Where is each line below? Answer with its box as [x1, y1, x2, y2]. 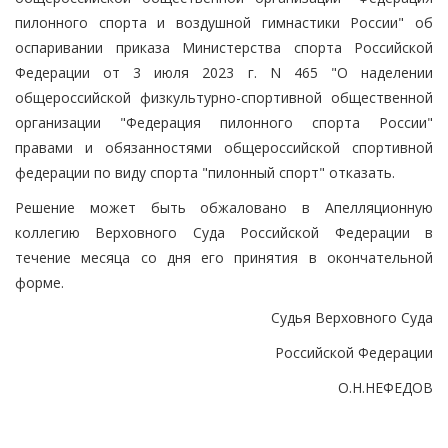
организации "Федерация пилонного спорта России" [15, 112, 433, 132]
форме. [15, 272, 64, 292]
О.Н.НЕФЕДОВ [338, 377, 433, 397]
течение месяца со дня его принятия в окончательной [15, 247, 433, 267]
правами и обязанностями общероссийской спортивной [15, 137, 433, 157]
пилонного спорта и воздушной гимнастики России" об [15, 12, 433, 32]
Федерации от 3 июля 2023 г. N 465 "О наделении [15, 62, 433, 82]
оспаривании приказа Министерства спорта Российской [15, 37, 433, 57]
